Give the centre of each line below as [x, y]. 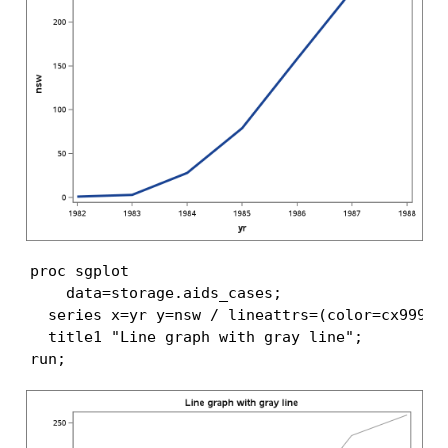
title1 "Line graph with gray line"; [196, 337]
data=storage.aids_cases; [155, 293]
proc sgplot [79, 271]
